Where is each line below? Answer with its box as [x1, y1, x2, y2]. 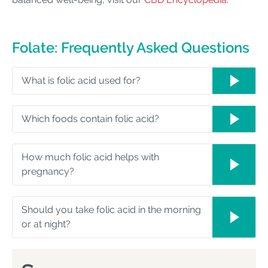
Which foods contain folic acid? [22, 113, 159, 125]
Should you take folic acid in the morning [22, 204, 201, 216]
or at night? [22, 218, 71, 230]
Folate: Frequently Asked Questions [12, 39, 249, 57]
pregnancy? [22, 166, 74, 178]
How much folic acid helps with [22, 151, 159, 163]
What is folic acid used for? [22, 75, 141, 87]
